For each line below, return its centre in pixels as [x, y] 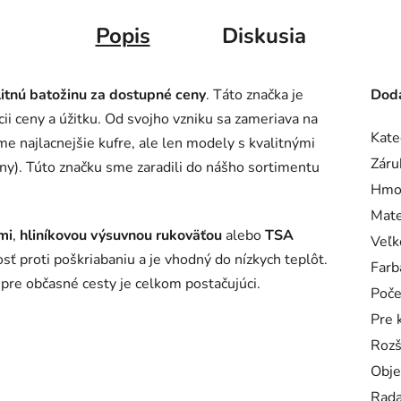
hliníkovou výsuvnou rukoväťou [121, 235]
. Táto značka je [255, 94]
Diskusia [264, 35]
